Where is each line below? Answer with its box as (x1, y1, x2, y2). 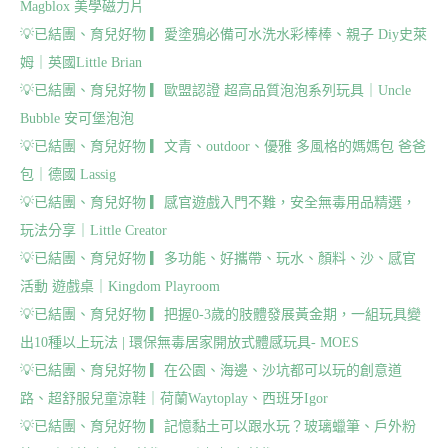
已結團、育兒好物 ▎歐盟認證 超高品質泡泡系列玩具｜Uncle (34, 82, 411, 98)
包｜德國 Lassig (20, 166, 116, 182)
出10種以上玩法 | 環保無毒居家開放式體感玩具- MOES (20, 334, 359, 350)
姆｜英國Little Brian (20, 54, 142, 70)
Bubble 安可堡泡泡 (20, 110, 134, 126)
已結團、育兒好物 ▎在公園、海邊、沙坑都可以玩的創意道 (34, 362, 402, 378)
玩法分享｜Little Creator (20, 222, 167, 238)
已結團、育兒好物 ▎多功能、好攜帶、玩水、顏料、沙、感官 (34, 250, 416, 266)
